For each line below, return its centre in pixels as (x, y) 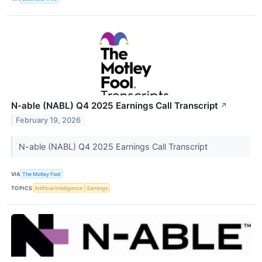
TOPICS (22, 188)
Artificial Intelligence (59, 188)
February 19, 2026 (49, 120)
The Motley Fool (42, 174)
